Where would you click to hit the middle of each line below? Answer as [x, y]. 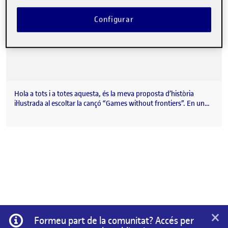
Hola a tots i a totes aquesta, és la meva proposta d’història [104, 94]
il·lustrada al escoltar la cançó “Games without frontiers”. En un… [112, 104]
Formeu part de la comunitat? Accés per [114, 221]
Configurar [114, 20]
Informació [42, 218]
